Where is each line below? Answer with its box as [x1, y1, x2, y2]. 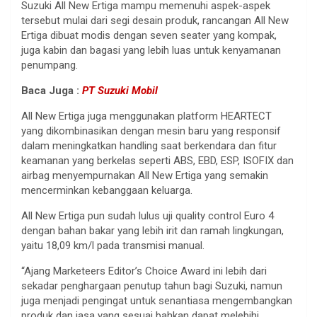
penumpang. [21, 58, 78, 71]
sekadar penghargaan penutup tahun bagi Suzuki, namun [21, 279, 282, 292]
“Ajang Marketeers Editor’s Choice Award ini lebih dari [21, 264, 267, 277]
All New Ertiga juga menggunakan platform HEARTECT [21, 109, 272, 122]
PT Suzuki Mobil [82, 83, 158, 97]
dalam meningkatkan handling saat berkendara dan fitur [21, 139, 277, 152]
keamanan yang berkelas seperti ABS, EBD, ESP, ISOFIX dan [21, 154, 294, 167]
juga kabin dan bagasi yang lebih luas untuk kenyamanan [21, 43, 281, 57]
